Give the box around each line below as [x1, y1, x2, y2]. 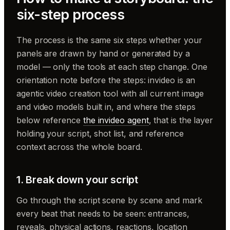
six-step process [16, 6, 125, 23]
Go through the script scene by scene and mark [16, 195, 202, 205]
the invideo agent [83, 114, 149, 125]
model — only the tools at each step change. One [16, 61, 207, 72]
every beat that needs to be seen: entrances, [16, 208, 189, 219]
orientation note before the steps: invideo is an [16, 74, 196, 85]
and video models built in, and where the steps [16, 101, 196, 112]
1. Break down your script [16, 173, 138, 186]
